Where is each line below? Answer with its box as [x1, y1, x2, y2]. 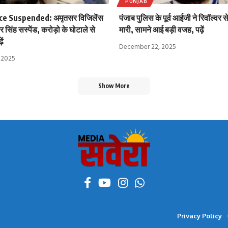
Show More [98, 81, 130, 90]
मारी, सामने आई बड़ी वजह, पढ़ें [119, 24, 204, 35]
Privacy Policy [177, 211, 222, 220]
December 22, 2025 [119, 41, 176, 52]
